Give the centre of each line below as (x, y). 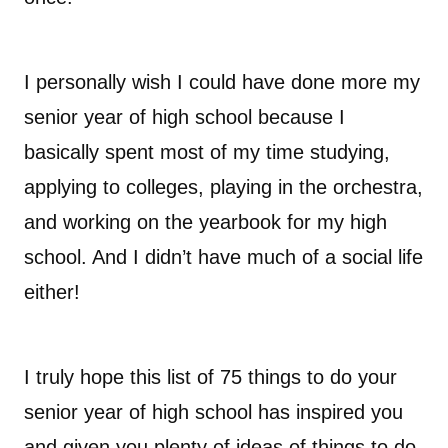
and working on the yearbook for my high (205, 222)
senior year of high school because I (184, 117)
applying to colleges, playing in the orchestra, (223, 187)
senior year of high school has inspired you (213, 412)
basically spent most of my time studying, (207, 152)
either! (52, 292)
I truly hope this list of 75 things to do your (210, 377)
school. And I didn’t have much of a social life (223, 257)
